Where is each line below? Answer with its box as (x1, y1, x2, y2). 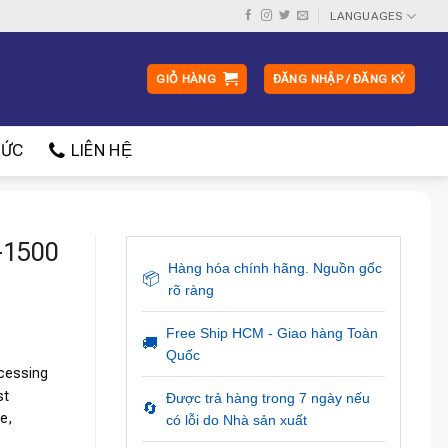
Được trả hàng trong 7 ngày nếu (165, 390, 370, 406)
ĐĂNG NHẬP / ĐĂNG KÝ (272, 72, 406, 86)
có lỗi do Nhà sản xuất (165, 412, 307, 428)
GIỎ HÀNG (156, 72, 217, 86)
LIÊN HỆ (70, 141, 132, 160)
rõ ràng (167, 282, 214, 298)
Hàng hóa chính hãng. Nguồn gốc (167, 260, 382, 276)
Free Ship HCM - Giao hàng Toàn (165, 325, 378, 341)
